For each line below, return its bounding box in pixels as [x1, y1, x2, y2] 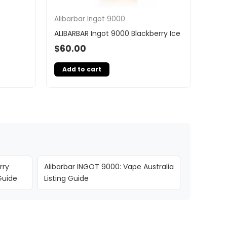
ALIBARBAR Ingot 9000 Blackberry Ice [54, 28, 180, 39]
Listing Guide [44, 173, 89, 184]
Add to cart [62, 65, 101, 74]
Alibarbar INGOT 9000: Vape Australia [44, 162, 174, 172]
